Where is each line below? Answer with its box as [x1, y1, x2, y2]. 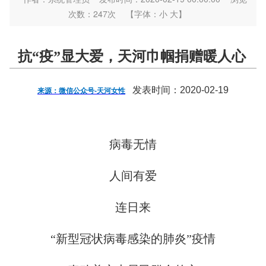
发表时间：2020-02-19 [132, 85, 229, 96]
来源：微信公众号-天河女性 [37, 87, 125, 96]
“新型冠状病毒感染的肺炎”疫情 [50, 232, 216, 246]
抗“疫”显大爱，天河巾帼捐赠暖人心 [18, 49, 246, 65]
